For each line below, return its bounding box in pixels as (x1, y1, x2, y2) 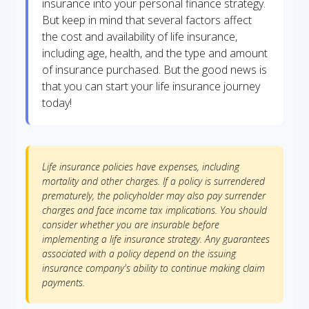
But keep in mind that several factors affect (42, 12, 252, 28)
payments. (42, 276, 85, 289)
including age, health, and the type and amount (42, 46, 268, 61)
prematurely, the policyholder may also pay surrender (42, 189, 266, 202)
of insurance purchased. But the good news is (42, 62, 267, 77)
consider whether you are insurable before (42, 218, 219, 231)
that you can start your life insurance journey (42, 79, 260, 94)
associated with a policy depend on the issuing (42, 247, 236, 260)
